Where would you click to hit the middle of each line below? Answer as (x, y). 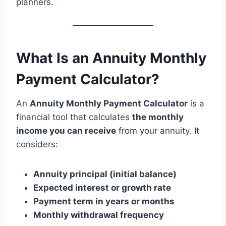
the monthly (158, 117)
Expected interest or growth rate (102, 187)
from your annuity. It (158, 130)
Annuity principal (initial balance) (105, 174)
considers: (37, 144)
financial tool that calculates (74, 117)
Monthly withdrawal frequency (99, 215)
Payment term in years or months (104, 201)
